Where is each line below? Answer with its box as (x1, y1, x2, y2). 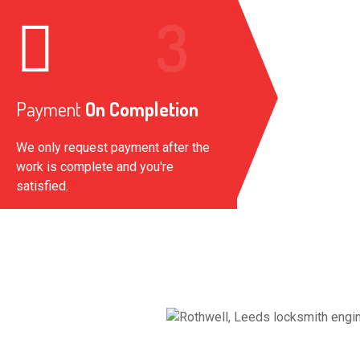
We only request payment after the (16, 139, 210, 155)
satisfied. (16, 178, 68, 194)
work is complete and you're (16, 158, 174, 174)
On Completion (81, 96, 198, 121)
